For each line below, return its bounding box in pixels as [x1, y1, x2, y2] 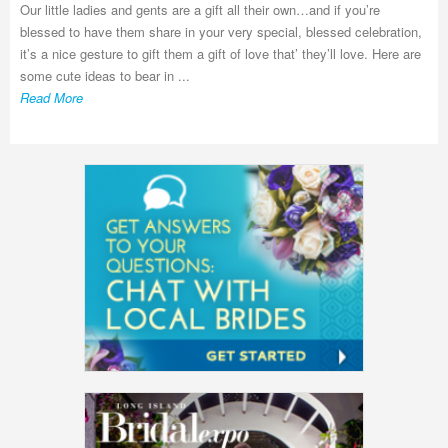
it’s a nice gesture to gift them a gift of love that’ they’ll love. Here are [20, 44, 421, 63]
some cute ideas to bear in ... [20, 66, 190, 85]
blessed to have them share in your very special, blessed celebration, [20, 22, 422, 41]
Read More [20, 88, 83, 107]
